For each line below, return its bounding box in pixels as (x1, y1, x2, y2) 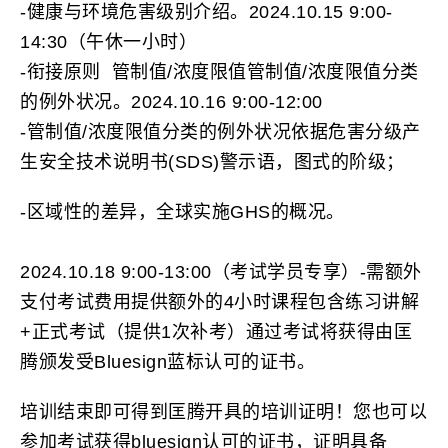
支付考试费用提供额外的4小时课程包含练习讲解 (20, 292, 419, 313)
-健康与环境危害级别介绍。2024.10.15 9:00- (20, 2, 393, 23)
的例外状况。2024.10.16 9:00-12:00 (20, 92, 323, 113)
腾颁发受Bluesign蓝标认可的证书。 (20, 352, 315, 373)
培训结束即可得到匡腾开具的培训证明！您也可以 (20, 402, 427, 423)
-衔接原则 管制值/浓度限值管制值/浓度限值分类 (20, 62, 419, 83)
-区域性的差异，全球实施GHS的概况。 (20, 202, 345, 223)
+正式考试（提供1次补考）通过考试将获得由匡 (20, 322, 412, 343)
